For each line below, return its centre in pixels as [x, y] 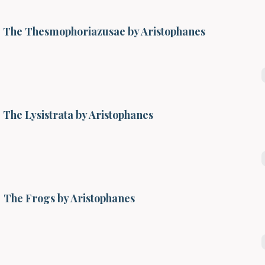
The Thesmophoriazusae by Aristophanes [104, 31]
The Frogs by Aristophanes [69, 198]
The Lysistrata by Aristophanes [78, 114]
